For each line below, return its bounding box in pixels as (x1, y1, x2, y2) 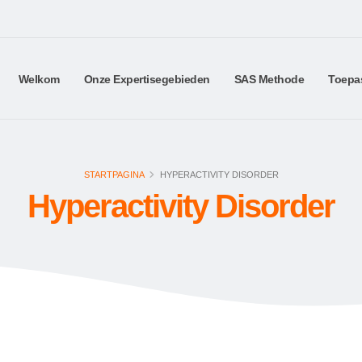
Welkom (18, 73, 60, 86)
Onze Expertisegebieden (83, 73, 210, 86)
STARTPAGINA (83, 170, 145, 179)
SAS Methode (234, 73, 304, 86)
